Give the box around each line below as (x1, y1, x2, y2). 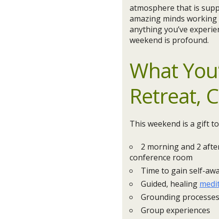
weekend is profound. (130, 35, 209, 45)
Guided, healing (141, 178, 199, 189)
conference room (130, 152, 193, 163)
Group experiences (141, 205, 210, 216)
